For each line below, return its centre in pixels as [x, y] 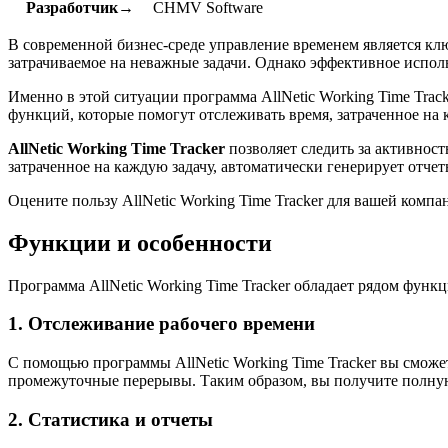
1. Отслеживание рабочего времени [161, 324]
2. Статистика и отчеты [110, 419]
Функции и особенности [140, 242]
